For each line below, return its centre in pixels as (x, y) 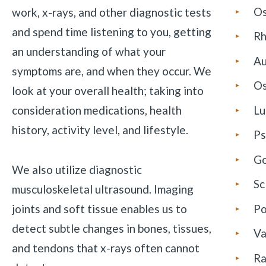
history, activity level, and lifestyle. (101, 129)
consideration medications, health (96, 110)
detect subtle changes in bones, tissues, (111, 228)
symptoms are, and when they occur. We (111, 71)
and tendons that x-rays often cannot (105, 248)
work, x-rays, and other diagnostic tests (111, 12)
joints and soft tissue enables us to (99, 208)
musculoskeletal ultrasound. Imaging (102, 189)
